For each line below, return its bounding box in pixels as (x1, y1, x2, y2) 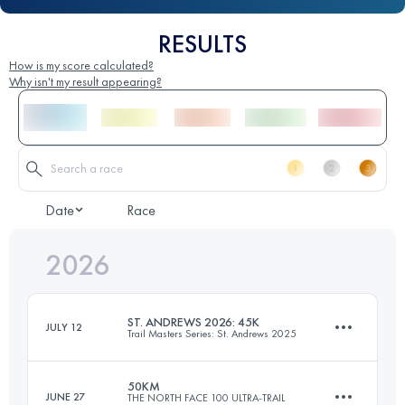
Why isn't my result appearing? (9, 72, 162, 89)
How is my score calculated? (9, 56, 154, 73)
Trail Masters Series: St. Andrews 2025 (127, 325, 297, 341)
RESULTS (158, 27, 247, 60)
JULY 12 (46, 319, 82, 334)
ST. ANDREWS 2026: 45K (127, 313, 259, 330)
